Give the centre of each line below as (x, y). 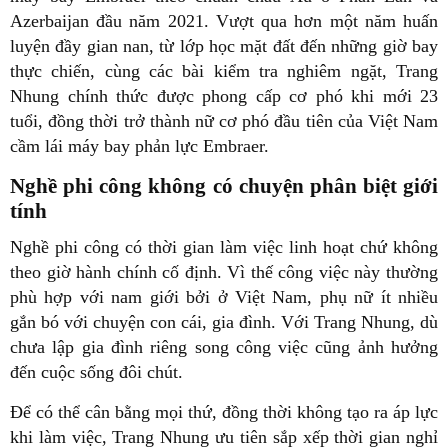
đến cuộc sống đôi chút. (96, 371)
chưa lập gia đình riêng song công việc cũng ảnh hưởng (224, 346)
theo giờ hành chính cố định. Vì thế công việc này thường (224, 271)
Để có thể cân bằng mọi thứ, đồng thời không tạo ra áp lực (224, 411)
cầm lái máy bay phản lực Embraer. (139, 146)
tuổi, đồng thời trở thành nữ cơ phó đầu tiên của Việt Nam (224, 121)
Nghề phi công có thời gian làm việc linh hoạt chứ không (224, 246)
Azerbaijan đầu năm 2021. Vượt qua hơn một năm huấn (224, 21)
